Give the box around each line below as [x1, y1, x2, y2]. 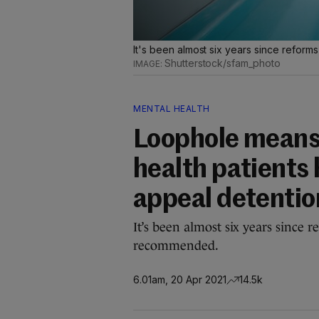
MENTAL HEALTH [133, 103, 210, 114]
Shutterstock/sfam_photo [164, 57, 281, 69]
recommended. [133, 239, 219, 253]
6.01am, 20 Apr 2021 [133, 273, 226, 286]
